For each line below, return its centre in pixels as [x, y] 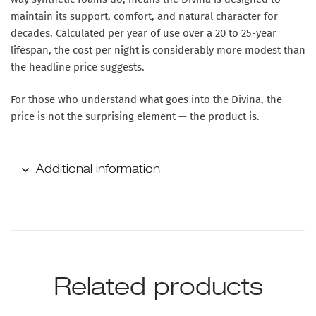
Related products [158, 288]
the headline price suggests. [78, 67]
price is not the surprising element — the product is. [135, 117]
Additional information [98, 170]
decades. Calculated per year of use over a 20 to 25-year [144, 33]
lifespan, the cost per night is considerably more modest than [158, 50]
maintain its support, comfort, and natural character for [144, 16]
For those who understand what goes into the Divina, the [146, 100]
